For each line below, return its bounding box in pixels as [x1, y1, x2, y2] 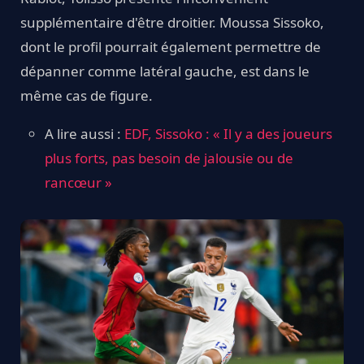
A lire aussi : [45, 124, 124, 144]
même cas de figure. [20, 86, 153, 106]
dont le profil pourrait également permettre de [20, 37, 321, 57]
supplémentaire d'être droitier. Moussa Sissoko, [20, 13, 324, 32]
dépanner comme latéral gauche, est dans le [20, 62, 310, 81]
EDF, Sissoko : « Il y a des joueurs [124, 124, 332, 144]
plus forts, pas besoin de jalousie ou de [45, 149, 293, 168]
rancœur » [45, 173, 112, 193]
